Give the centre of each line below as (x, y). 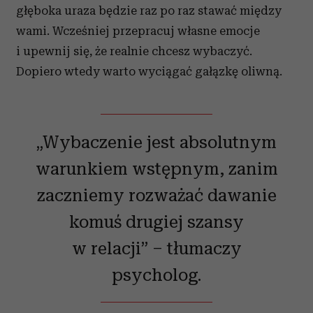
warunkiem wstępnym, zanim (156, 168)
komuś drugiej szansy (156, 221)
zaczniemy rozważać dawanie (156, 195)
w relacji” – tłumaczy (156, 248)
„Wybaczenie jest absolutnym (156, 141)
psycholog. (156, 274)
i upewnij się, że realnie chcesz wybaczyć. (134, 51)
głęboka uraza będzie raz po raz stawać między (149, 10)
